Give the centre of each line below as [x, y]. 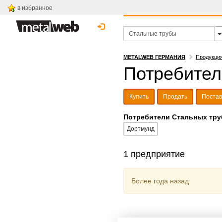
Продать [175, 97]
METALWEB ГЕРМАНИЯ [154, 57]
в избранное [35, 8]
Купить [139, 97]
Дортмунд [141, 129]
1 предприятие [154, 154]
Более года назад [160, 181]
